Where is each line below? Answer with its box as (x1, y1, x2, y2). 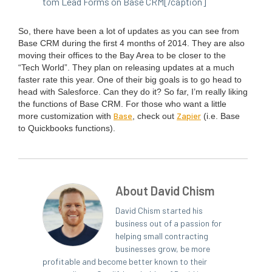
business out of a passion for (115, 218, 222, 229)
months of (124, 38, 168, 49)
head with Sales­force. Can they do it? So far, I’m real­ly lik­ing (18, 87, 248, 97)
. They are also (187, 38, 245, 49)
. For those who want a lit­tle (121, 99, 226, 109)
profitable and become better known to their (42, 256, 207, 267)
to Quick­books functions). (18, 123, 115, 134)
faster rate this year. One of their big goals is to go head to (18, 75, 242, 85)
